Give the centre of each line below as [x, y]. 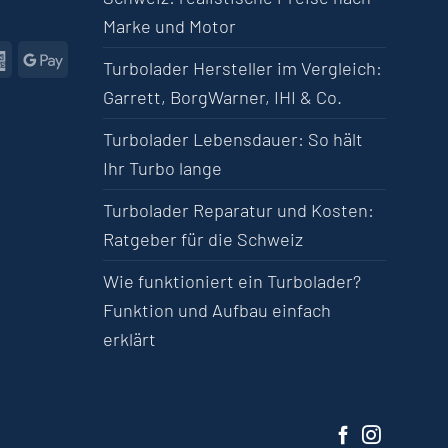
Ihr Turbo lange [163, 168]
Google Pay [105, 57]
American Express [77, 57]
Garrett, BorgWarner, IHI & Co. [223, 97]
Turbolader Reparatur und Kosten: [239, 210]
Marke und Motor [170, 26]
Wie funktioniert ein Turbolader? [232, 281]
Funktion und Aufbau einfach [217, 310]
